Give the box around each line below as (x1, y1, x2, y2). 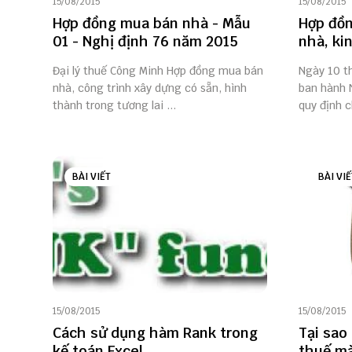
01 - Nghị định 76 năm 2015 (53, 32, 238, 50)
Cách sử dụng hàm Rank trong (53, 324, 258, 342)
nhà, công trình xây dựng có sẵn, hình (53, 81, 247, 95)
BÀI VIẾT (72, 170, 111, 183)
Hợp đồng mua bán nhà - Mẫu (53, 14, 251, 32)
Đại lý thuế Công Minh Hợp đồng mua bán (53, 64, 263, 78)
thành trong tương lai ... (53, 98, 176, 112)
